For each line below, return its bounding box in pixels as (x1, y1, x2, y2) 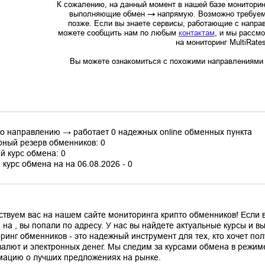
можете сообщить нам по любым (57, 28, 179, 38)
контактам (178, 28, 215, 38)
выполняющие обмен (69, 9, 147, 19)
